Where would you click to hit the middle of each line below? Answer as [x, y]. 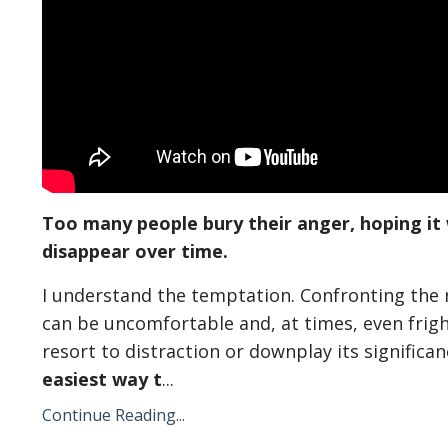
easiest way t [102, 379]
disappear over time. [137, 251]
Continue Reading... [113, 415]
